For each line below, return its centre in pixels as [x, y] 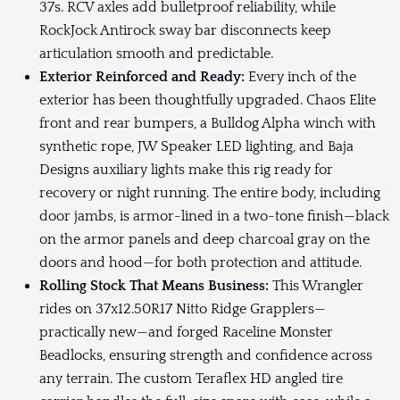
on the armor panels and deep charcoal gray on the [204, 239]
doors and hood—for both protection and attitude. [200, 262]
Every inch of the [302, 76]
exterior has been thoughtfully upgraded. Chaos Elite [208, 100]
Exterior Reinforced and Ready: [144, 76]
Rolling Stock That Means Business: [156, 285]
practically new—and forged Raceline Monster [186, 332]
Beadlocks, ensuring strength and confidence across [206, 355]
